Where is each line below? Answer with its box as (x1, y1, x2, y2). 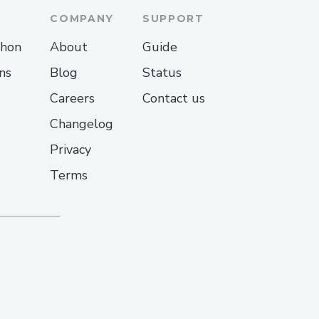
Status (142, 64, 182, 82)
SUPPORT (142, 12, 204, 26)
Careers (50, 90, 95, 108)
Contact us (142, 90, 205, 108)
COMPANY (50, 12, 114, 26)
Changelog (50, 115, 114, 133)
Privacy (50, 141, 92, 159)
